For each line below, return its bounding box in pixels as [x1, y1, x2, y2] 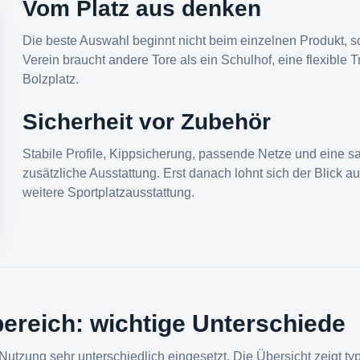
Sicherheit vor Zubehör [22, 109, 271, 134]
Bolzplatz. [22, 72, 79, 86]
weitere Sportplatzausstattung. [22, 186, 194, 199]
